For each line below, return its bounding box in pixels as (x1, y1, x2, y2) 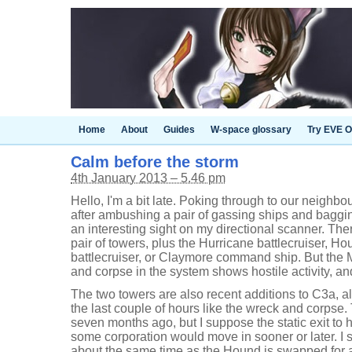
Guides (163, 124, 195, 135)
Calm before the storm (71, 153, 239, 170)
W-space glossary (211, 124, 291, 135)
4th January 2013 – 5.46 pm (71, 171, 225, 185)
